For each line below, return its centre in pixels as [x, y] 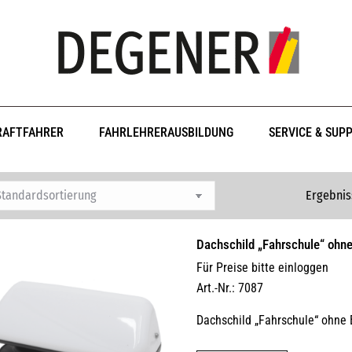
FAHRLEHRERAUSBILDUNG [167, 132]
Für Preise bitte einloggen [263, 268]
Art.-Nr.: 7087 [230, 288]
